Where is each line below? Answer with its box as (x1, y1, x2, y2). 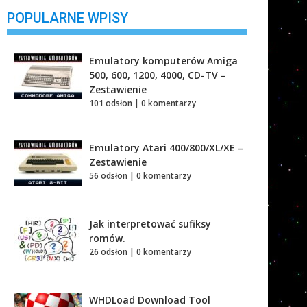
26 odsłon (89, 245, 127, 258)
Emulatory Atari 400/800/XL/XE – (89, 140, 243, 154)
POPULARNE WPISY (7, 9, 128, 26)
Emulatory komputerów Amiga (89, 53, 238, 67)
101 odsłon (89, 97, 132, 109)
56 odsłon (89, 169, 127, 182)
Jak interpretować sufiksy (89, 217, 211, 230)
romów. (89, 231, 125, 245)
